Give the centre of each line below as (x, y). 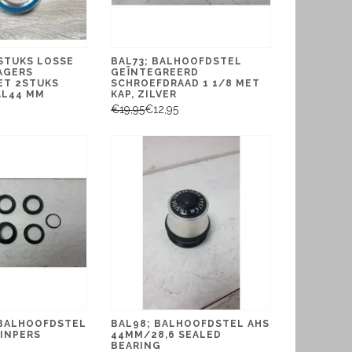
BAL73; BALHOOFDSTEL (177, 62)
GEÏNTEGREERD (155, 73)
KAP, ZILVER (144, 95)
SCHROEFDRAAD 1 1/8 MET (186, 84)
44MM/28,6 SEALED (167, 334)
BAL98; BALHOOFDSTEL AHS (191, 323)
